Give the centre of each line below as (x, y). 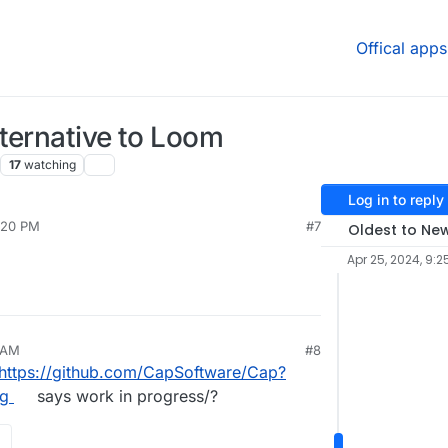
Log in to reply (395, 200)
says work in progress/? (124, 396)
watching (49, 165)
